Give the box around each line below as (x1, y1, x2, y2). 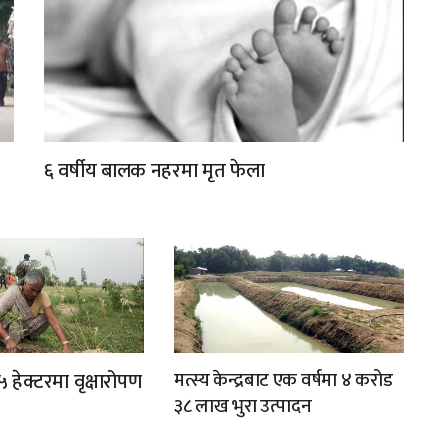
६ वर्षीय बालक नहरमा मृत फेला (44, 154, 265, 189)
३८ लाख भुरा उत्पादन (173, 391, 312, 423)
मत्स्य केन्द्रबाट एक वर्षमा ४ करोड (173, 365, 393, 397)
